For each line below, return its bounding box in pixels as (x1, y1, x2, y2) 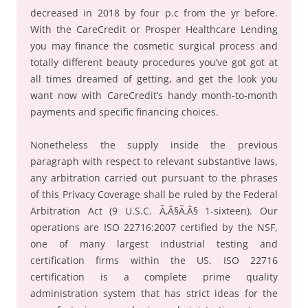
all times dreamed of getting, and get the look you (30, 72, 278, 85)
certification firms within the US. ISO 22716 (30, 254, 278, 267)
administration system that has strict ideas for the (30, 287, 278, 300)
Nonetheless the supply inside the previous (30, 138, 278, 151)
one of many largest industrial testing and (30, 237, 278, 250)
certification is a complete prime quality (30, 270, 278, 283)
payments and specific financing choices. (30, 105, 219, 118)
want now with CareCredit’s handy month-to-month (30, 89, 278, 102)
